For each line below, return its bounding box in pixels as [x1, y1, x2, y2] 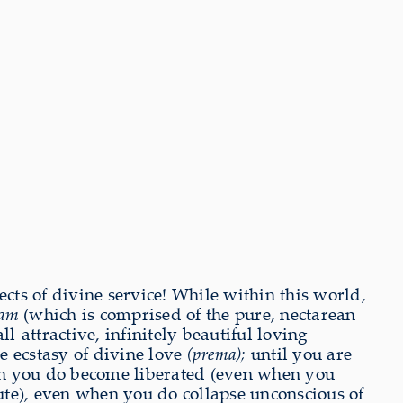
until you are [246, 342, 352, 366]
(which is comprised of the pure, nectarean [18, 302, 356, 327]
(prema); [186, 342, 246, 366]
